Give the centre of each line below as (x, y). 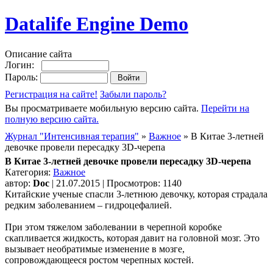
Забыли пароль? (133, 94)
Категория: (29, 172)
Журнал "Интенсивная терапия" (72, 136)
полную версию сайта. (52, 119)
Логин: (23, 65)
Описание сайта (38, 54)
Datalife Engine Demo (97, 24)
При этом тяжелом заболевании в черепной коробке (113, 227)
